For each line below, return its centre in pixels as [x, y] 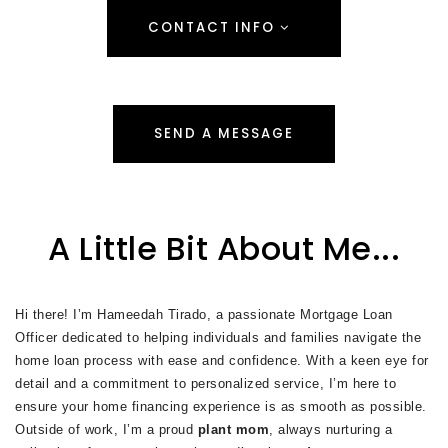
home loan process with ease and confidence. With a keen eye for [222, 360]
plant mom [233, 429]
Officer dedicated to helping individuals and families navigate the [218, 337]
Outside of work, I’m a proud [106, 429]
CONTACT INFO [214, 27]
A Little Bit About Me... [224, 248]
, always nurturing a [330, 429]
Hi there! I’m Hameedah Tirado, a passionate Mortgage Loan [204, 314]
